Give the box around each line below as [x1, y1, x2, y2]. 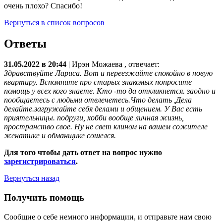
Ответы [4, 37, 47, 50]
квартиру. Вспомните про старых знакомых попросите [4, 78, 192, 87]
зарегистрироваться [4, 157, 76, 166]
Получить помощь [4, 192, 84, 203]
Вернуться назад [4, 174, 59, 183]
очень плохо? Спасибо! [4, 1, 82, 10]
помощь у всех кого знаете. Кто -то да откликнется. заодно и [4, 87, 216, 96]
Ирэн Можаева [72, 60, 124, 69]
